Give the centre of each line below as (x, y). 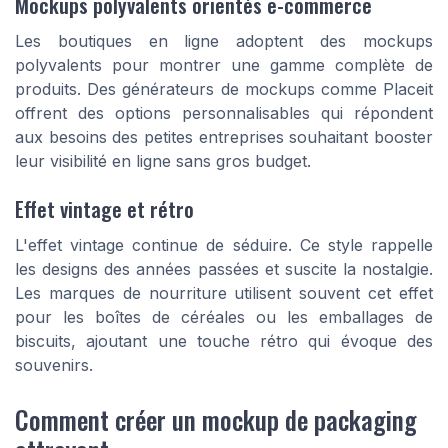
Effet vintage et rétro (104, 209)
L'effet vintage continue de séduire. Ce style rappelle (224, 245)
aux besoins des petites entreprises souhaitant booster (224, 136)
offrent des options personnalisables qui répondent (224, 112)
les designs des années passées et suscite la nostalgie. (224, 269)
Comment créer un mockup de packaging (216, 418)
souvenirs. (54, 365)
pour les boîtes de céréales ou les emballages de (224, 317)
